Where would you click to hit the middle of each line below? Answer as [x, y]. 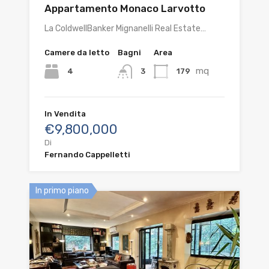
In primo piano [62, 190]
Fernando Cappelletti [87, 154]
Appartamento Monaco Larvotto [125, 8]
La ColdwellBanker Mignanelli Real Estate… [125, 28]
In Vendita [65, 113]
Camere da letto [77, 52]
